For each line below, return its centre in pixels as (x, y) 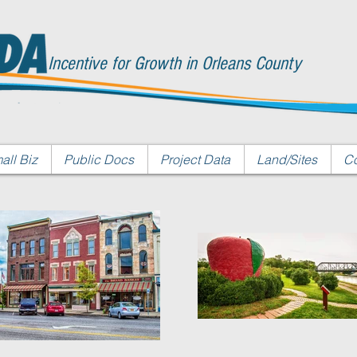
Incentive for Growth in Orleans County (175, 63)
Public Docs (99, 159)
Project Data (195, 159)
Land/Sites (287, 159)
